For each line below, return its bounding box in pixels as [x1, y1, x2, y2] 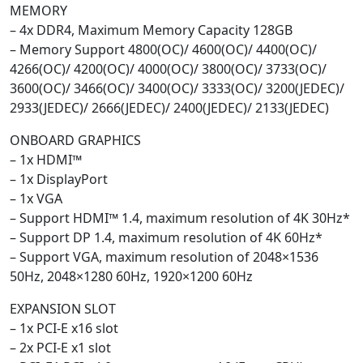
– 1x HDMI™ [10, 151, 82, 169]
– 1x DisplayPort [10, 170, 108, 188]
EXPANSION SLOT [10, 300, 116, 318]
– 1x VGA [10, 190, 62, 207]
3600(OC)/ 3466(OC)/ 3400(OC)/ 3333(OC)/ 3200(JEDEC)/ [10, 79, 344, 97]
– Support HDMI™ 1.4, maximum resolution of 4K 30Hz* [10, 209, 350, 227]
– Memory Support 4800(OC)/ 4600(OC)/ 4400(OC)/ [10, 41, 317, 58]
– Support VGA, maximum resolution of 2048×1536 [10, 248, 318, 266]
